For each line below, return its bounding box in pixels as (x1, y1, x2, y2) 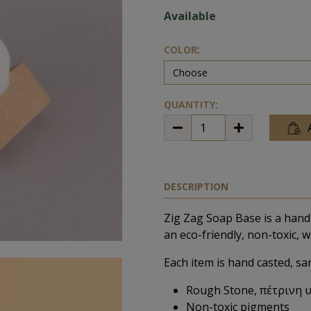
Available (164, 8, 216, 24)
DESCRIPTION (164, 180, 228, 194)
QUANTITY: (164, 98, 218, 112)
